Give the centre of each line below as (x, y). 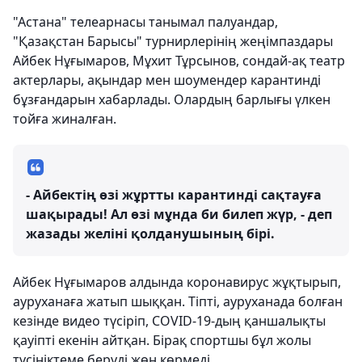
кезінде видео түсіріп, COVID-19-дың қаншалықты (169, 321)
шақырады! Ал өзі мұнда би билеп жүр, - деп (179, 215)
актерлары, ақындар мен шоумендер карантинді (167, 80)
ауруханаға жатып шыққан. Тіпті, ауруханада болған (178, 302)
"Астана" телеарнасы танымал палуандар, (145, 22)
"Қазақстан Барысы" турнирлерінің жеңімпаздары (173, 42)
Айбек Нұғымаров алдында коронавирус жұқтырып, (177, 282)
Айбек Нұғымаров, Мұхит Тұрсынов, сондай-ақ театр (179, 61)
